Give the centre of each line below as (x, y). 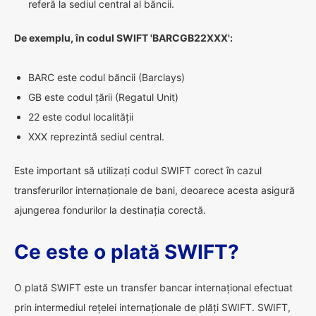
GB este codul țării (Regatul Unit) (103, 97)
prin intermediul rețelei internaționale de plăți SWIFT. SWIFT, (152, 307)
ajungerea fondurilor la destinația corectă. (110, 210)
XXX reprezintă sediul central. (96, 136)
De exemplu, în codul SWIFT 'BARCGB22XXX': (123, 38)
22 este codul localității (81, 117)
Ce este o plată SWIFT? (127, 252)
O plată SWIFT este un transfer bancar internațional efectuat (153, 287)
